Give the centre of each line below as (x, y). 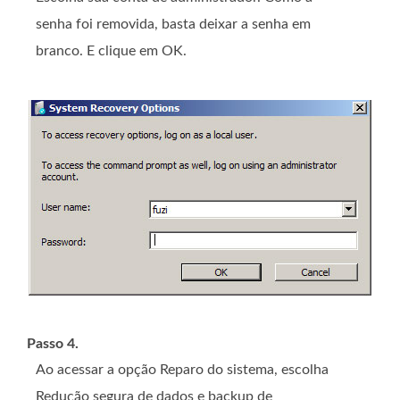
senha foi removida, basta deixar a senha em (173, 24)
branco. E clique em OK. (111, 50)
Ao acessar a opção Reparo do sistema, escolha (182, 369)
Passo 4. (53, 343)
